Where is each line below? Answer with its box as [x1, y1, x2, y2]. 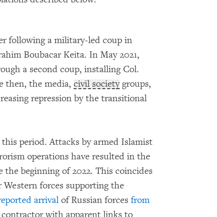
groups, [120, 78, 151, 90]
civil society [74, 78, 120, 90]
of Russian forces [59, 194, 131, 206]
